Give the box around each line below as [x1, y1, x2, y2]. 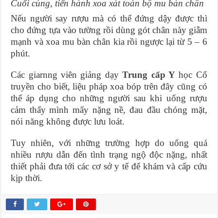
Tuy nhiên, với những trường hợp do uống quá [11, 138, 207, 148]
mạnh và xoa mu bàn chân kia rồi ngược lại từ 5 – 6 [11, 36, 207, 47]
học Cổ [175, 70, 207, 80]
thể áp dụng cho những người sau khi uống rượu [11, 93, 207, 104]
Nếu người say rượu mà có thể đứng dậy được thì [11, 13, 207, 24]
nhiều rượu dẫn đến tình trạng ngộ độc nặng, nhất [11, 149, 207, 160]
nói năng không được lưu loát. [11, 116, 125, 127]
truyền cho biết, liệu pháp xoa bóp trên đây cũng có [11, 81, 207, 92]
